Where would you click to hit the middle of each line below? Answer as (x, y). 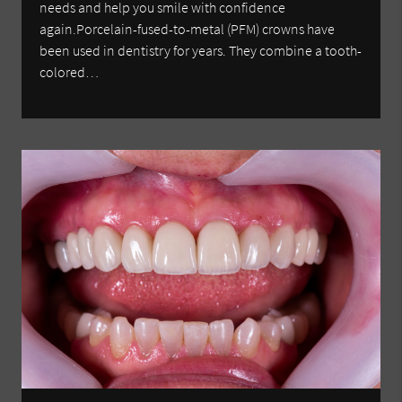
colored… (70, 72)
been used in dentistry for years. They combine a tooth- (201, 51)
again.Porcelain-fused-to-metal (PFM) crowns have (188, 29)
